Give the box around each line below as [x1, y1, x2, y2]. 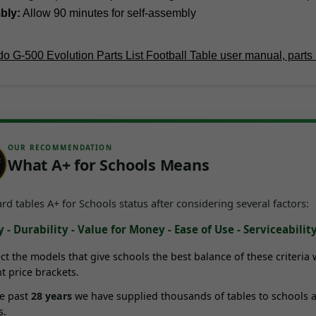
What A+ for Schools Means [8, 154, 209, 175]
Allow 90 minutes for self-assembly [20, 7, 196, 20]
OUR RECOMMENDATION [8, 142, 112, 153]
